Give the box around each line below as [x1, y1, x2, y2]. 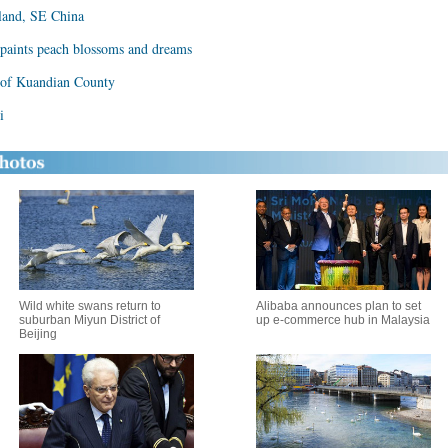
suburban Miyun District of [18, 313, 160, 327]
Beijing [18, 327, 57, 341]
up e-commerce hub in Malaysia [256, 313, 430, 327]
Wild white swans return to [18, 299, 161, 313]
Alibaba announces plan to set [256, 299, 421, 313]
